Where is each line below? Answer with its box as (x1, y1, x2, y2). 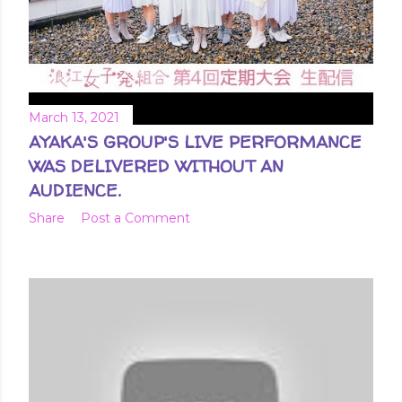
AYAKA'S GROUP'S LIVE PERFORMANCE (29, 129, 362, 153)
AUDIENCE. (29, 178, 120, 202)
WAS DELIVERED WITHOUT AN (29, 153, 284, 178)
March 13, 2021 (29, 109, 119, 126)
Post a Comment (81, 209, 190, 226)
